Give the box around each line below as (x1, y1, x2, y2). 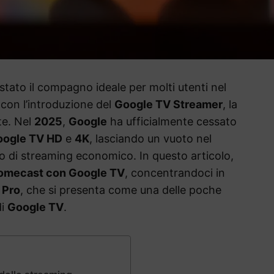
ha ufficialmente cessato (107, 115, 237, 128)
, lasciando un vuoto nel (89, 132, 212, 146)
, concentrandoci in (125, 166, 225, 180)
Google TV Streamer (114, 98, 223, 111)
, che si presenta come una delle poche (20, 183, 221, 197)
